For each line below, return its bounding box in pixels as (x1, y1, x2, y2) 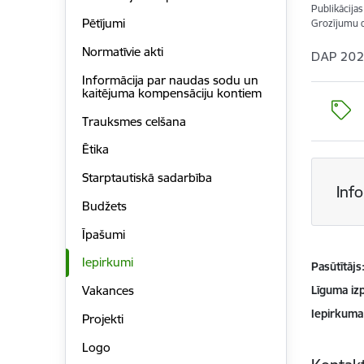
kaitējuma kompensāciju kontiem (81, 84, 262, 101)
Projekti (81, 310, 123, 327)
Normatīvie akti (81, 44, 163, 60)
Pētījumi (81, 15, 125, 32)
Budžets (81, 197, 127, 214)
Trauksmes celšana (81, 113, 186, 129)
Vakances (81, 283, 134, 299)
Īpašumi (81, 226, 125, 242)
